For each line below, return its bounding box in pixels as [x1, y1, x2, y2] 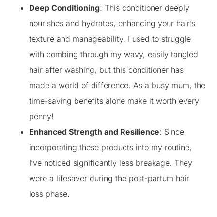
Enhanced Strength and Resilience [29, 127, 159, 137]
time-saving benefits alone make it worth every [29, 96, 199, 106]
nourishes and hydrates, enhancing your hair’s [29, 18, 195, 28]
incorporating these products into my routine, [29, 142, 192, 152]
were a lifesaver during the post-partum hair [29, 173, 189, 183]
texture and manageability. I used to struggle [29, 34, 191, 44]
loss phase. [29, 189, 70, 199]
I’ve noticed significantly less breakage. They [29, 158, 192, 168]
